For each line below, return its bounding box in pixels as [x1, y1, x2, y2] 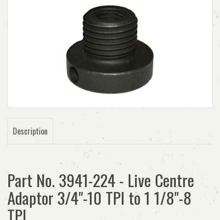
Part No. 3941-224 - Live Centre [7, 168, 194, 192]
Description [13, 125, 48, 137]
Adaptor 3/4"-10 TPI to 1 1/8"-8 [7, 186, 192, 210]
